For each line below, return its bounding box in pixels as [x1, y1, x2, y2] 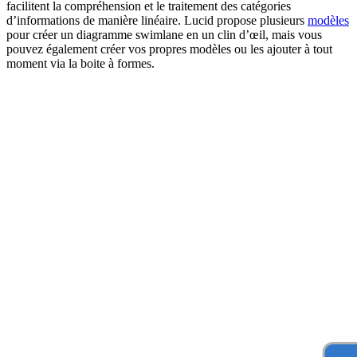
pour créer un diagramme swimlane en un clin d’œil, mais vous [6, 28, 322, 42]
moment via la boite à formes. [6, 57, 155, 71]
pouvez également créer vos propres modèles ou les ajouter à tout [6, 42, 332, 57]
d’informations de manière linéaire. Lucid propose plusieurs [6, 14, 308, 28]
